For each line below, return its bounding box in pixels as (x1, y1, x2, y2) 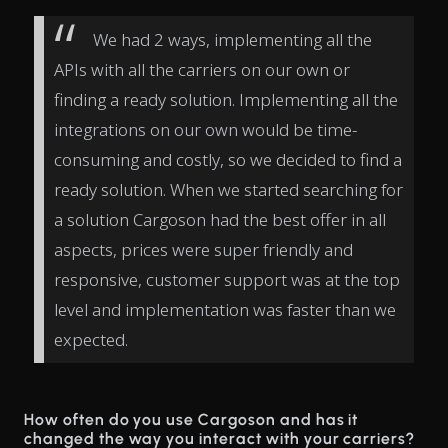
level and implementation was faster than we (54, 297, 396, 321)
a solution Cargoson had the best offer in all (54, 207, 386, 231)
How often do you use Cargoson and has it (24, 410, 359, 430)
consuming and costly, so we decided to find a (54, 147, 402, 171)
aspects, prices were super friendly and (54, 237, 353, 261)
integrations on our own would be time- (54, 117, 357, 141)
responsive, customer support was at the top (54, 267, 400, 291)
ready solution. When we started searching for (54, 177, 403, 201)
